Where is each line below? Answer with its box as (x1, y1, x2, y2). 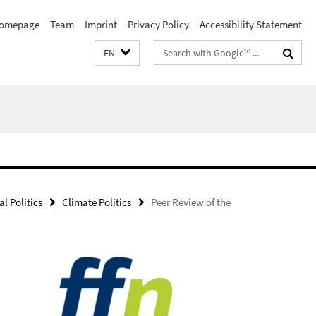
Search (154, 43, 185, 56)
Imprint (85, 18, 117, 31)
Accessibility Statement (200, 18, 302, 31)
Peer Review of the (151, 195, 231, 209)
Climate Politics (62, 195, 131, 209)
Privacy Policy (128, 18, 189, 31)
